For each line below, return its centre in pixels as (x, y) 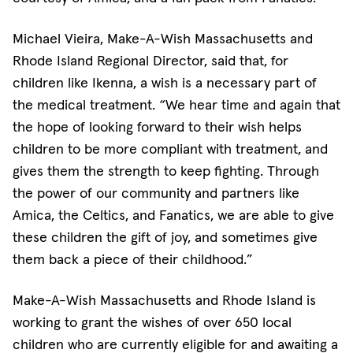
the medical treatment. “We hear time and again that (176, 104)
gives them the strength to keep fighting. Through (166, 171)
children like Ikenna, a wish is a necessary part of (165, 82)
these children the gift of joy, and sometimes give (165, 237)
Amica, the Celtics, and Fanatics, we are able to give (173, 215)
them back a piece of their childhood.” (133, 259)
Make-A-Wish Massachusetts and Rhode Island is (164, 300)
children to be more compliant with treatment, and (170, 149)
